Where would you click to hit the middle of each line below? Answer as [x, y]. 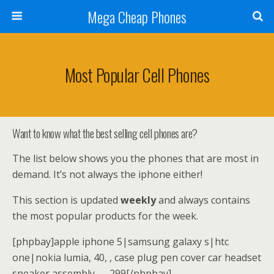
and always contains [204, 200]
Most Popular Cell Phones [137, 75]
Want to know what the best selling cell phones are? [105, 133]
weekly [139, 200]
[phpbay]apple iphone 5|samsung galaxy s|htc [120, 242]
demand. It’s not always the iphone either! [107, 174]
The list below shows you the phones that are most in [135, 158]
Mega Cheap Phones [137, 17]
